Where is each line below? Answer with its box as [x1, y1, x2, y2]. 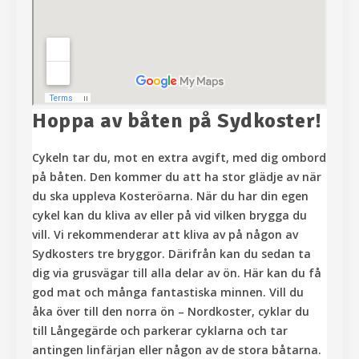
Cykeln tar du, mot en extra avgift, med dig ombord [32, 150, 326, 166]
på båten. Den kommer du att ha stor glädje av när [32, 169, 321, 185]
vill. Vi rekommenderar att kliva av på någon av [32, 227, 298, 243]
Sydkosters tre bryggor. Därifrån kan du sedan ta [32, 246, 311, 262]
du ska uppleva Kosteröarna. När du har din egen [32, 188, 309, 204]
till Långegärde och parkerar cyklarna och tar [32, 323, 288, 339]
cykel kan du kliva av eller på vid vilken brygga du [32, 208, 307, 224]
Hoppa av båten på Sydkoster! [32, 108, 322, 135]
